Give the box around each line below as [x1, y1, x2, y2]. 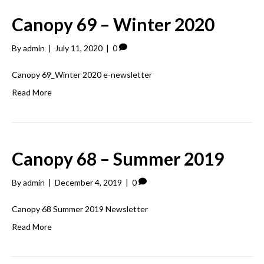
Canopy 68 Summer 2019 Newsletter [12, 204, 148, 214]
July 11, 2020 [55, 43, 103, 53]
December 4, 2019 [55, 177, 122, 187]
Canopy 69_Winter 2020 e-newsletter [12, 70, 152, 80]
